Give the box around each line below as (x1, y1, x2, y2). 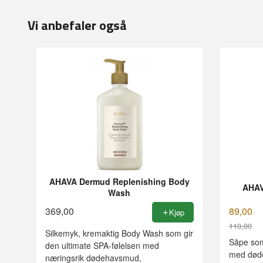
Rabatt (228, 231, 256, 245)
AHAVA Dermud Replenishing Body (49, 175, 190, 187)
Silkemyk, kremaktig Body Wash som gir (45, 227, 193, 240)
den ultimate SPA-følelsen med (45, 240, 159, 252)
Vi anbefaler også (28, 15, 127, 36)
